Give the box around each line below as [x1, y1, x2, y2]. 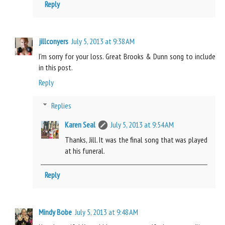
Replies [51, 100, 71, 110]
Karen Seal [65, 119, 95, 130]
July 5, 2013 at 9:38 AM [71, 36, 135, 46]
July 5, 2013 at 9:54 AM [110, 119, 174, 130]
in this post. [39, 62, 73, 72]
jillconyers [39, 36, 68, 46]
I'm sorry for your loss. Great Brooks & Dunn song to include [39, 51, 215, 61]
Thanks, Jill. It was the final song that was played [65, 134, 207, 145]
